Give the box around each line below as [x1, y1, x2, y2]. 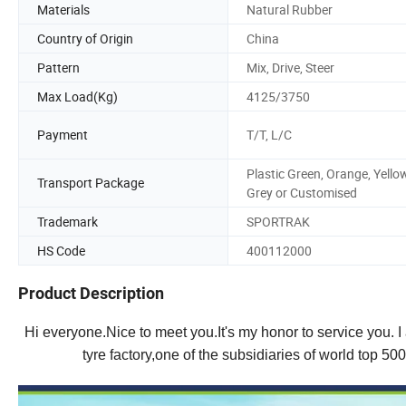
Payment [37, 126, 88, 144]
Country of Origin [37, 29, 133, 47]
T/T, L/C [246, 126, 292, 144]
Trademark [37, 212, 98, 230]
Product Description [18, 284, 164, 304]
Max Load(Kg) [37, 87, 118, 105]
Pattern [37, 58, 80, 76]
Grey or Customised [246, 183, 357, 201]
